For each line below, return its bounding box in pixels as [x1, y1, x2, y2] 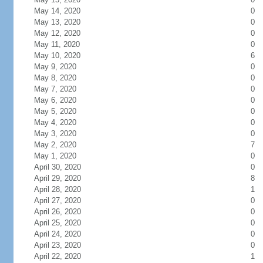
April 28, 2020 [33, 185, 81, 194]
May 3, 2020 [33, 129, 76, 138]
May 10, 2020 [33, 51, 80, 60]
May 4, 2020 [33, 118, 76, 127]
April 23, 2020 [33, 241, 81, 249]
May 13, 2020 [33, 18, 80, 26]
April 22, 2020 [33, 252, 81, 261]
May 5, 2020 [33, 107, 76, 116]
